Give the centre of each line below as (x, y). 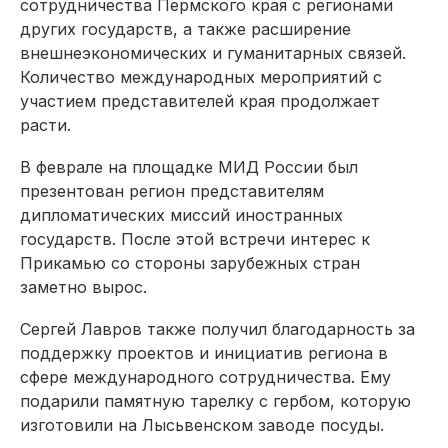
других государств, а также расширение (185, 28)
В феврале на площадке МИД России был (189, 166)
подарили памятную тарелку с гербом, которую (215, 400)
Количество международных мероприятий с (201, 76)
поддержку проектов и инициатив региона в (204, 352)
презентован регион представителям (172, 190)
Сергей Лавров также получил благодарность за (217, 328)
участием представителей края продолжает (200, 100)
